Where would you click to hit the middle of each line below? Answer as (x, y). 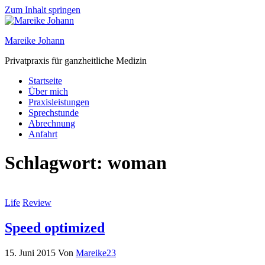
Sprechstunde (54, 113)
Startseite (45, 81)
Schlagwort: (56, 163)
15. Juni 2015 (31, 253)
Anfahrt (43, 134)
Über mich (48, 91)
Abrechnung (52, 123)
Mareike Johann (35, 41)
